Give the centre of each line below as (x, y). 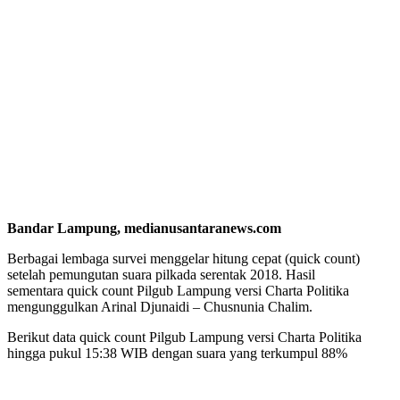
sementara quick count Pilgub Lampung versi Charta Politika (178, 290)
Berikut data (42, 337)
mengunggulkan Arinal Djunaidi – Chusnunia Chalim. (160, 306)
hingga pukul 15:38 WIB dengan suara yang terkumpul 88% (177, 353)
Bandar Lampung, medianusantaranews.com (144, 228)
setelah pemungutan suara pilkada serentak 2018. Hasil (161, 274)
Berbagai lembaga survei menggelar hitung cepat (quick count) (183, 258)
